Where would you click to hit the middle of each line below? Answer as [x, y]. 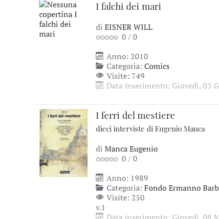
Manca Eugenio [131, 149]
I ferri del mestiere [135, 115]
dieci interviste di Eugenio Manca [150, 129]
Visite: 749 [125, 76]
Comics [157, 66]
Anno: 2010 [126, 56]
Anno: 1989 [126, 178]
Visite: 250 [125, 197]
